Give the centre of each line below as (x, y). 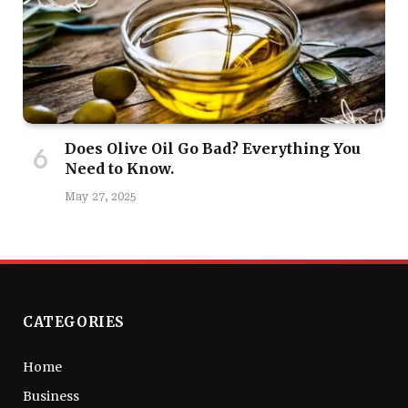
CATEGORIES (74, 321)
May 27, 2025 (101, 196)
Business (51, 396)
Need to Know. (119, 168)
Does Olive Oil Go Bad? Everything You (213, 148)
